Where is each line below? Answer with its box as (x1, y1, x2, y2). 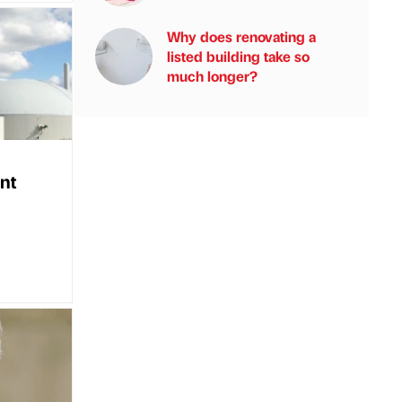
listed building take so (167, 47, 310, 66)
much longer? (167, 66, 258, 85)
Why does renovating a (167, 27, 316, 46)
